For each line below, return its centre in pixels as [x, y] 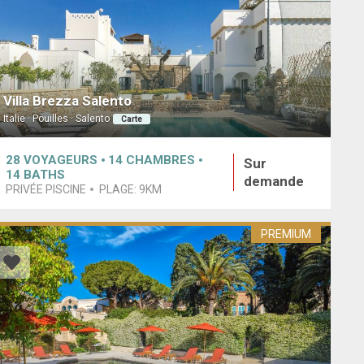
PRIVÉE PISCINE [45, 189]
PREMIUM [286, 234]
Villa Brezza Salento [67, 101]
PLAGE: [119, 189]
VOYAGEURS [60, 160]
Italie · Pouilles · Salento [56, 119]
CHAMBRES [160, 160]
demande [274, 181]
